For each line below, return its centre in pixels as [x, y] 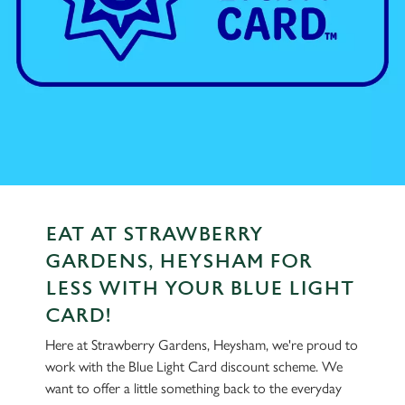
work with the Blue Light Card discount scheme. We [194, 367]
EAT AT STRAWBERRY [154, 235]
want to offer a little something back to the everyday [193, 388]
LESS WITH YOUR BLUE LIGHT [200, 289]
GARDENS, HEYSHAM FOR [179, 262]
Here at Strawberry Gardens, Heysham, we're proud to [202, 345]
